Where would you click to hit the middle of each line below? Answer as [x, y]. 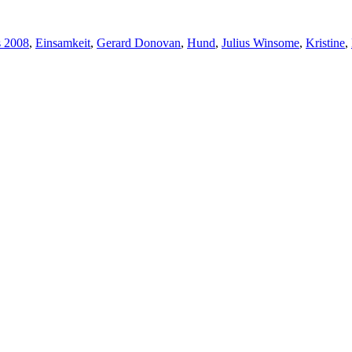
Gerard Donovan [139, 42]
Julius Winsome [260, 42]
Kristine [325, 42]
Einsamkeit [63, 42]
